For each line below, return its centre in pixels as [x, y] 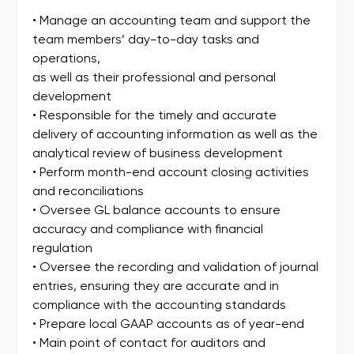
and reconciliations [88, 191]
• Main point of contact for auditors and [149, 343]
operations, [66, 58]
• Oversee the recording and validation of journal [175, 267]
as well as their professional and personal [154, 77]
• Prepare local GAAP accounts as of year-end [168, 324]
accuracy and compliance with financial [148, 229]
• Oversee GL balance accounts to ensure [156, 210]
